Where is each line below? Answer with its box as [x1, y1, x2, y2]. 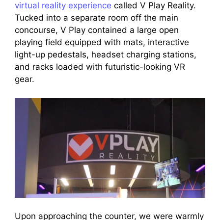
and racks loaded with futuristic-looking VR [15, 62, 185, 72]
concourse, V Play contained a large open [15, 25, 179, 35]
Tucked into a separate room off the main [15, 13, 178, 23]
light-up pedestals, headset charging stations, [15, 50, 196, 60]
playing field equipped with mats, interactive [15, 37, 189, 48]
